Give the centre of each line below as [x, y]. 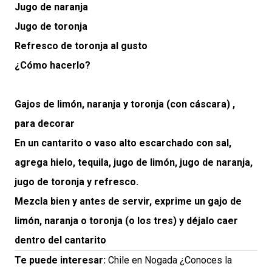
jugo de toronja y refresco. [79, 182]
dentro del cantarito [60, 240]
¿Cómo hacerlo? [53, 66]
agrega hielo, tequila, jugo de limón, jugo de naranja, [134, 163]
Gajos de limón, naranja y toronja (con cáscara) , [125, 104]
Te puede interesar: [60, 260]
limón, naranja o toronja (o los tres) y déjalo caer [126, 221]
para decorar [45, 124]
